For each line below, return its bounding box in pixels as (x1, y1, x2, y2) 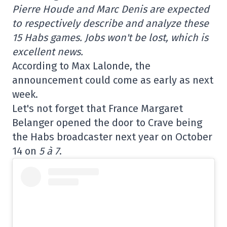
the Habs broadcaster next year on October (12, 131, 212, 143)
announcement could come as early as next (12, 74, 213, 86)
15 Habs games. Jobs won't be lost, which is (12, 31, 208, 44)
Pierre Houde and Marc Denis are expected (12, 3, 209, 15)
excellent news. (12, 46, 83, 58)
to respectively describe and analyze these (12, 17, 209, 29)
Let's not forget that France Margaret (12, 102, 183, 115)
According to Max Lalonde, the (12, 60, 150, 72)
